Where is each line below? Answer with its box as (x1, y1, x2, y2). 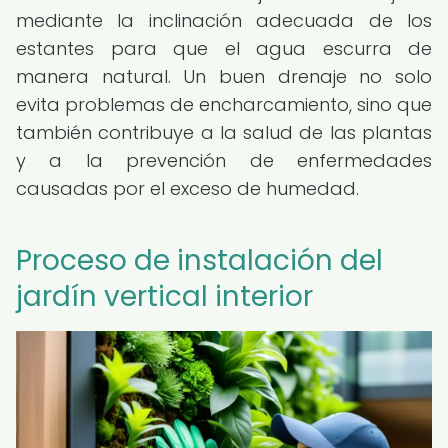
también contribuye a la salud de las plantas (16, 120, 432, 145)
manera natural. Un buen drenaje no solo (16, 64, 432, 89)
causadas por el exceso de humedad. (16, 176, 359, 201)
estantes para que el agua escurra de (16, 36, 432, 61)
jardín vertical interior (16, 277, 313, 316)
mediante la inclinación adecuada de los (16, 8, 432, 33)
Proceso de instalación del (16, 241, 383, 280)
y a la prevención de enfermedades (16, 148, 432, 173)
